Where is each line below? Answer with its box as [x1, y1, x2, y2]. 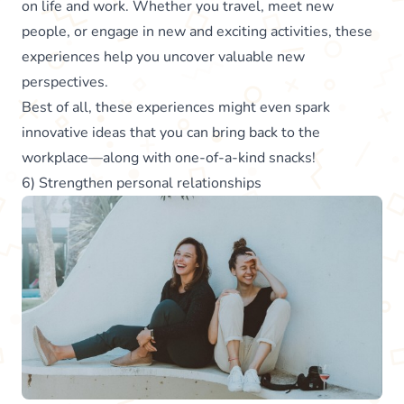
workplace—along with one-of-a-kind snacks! [22, 148, 316, 169]
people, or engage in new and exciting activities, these [22, 22, 372, 42]
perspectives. [22, 72, 112, 93]
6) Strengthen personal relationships [22, 173, 262, 194]
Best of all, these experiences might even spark [22, 97, 330, 118]
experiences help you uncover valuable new [22, 47, 305, 68]
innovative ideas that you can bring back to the [22, 123, 320, 143]
